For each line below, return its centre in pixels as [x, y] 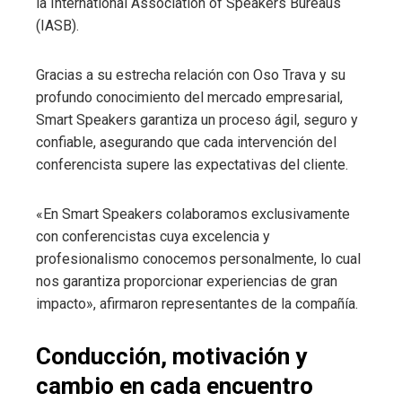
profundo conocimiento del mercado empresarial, [189, 98]
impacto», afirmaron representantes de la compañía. [197, 304]
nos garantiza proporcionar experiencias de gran [187, 282]
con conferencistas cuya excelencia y [153, 237]
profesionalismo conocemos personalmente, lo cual [198, 259]
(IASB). [57, 26]
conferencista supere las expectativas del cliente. [192, 165]
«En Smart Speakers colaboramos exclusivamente [193, 214]
